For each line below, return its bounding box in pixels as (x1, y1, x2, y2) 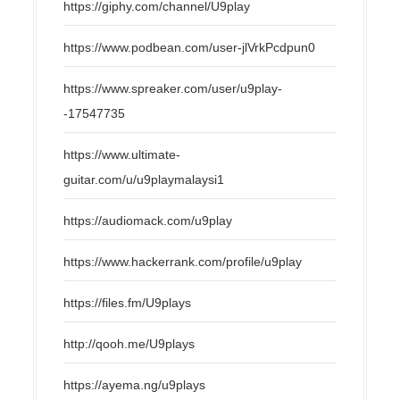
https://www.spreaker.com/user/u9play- (63, 80, 283, 96)
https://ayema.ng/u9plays (63, 377, 206, 392)
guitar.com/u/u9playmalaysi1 (63, 171, 225, 187)
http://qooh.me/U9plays (63, 336, 196, 351)
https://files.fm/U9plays (63, 295, 192, 310)
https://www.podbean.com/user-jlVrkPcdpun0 (63, 39, 316, 54)
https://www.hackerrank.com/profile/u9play (63, 254, 303, 269)
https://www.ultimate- (63, 146, 181, 162)
